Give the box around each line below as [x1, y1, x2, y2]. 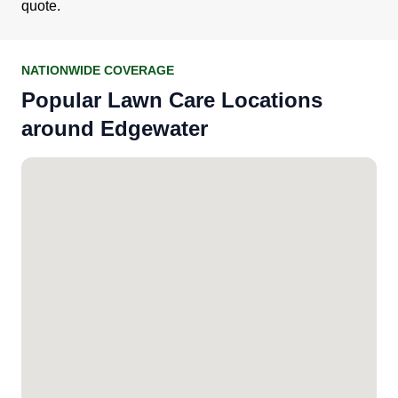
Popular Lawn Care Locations [21, 87, 322, 112]
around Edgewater [21, 115, 208, 140]
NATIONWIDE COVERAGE [21, 62, 174, 77]
